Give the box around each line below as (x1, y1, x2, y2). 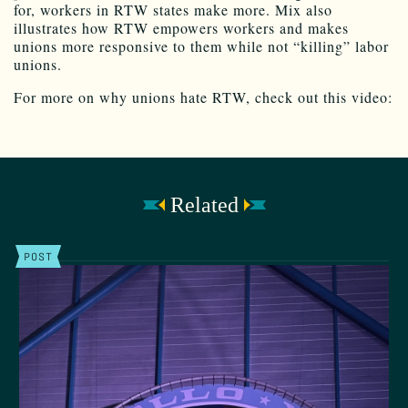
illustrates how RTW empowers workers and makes (14, 17, 349, 37)
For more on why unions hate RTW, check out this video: (14, 87, 393, 107)
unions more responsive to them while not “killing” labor (14, 36, 389, 56)
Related (169, 192, 239, 217)
